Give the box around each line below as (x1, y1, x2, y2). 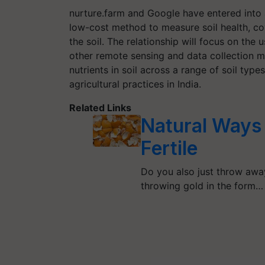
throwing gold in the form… (141, 179, 264, 192)
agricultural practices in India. (69, 77, 201, 90)
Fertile (141, 136, 198, 160)
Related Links (69, 101, 131, 114)
